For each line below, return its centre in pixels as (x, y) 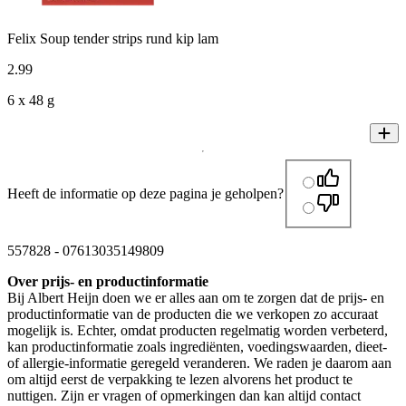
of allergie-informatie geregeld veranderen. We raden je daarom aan (199, 363)
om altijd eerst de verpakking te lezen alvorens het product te (180, 380)
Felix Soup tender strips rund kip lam (113, 39)
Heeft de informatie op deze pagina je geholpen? (145, 194)
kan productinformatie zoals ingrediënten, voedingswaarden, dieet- (197, 347)
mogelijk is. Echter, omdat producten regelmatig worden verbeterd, (198, 331)
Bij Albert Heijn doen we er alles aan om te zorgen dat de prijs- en (196, 298)
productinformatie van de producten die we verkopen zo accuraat (193, 314)
